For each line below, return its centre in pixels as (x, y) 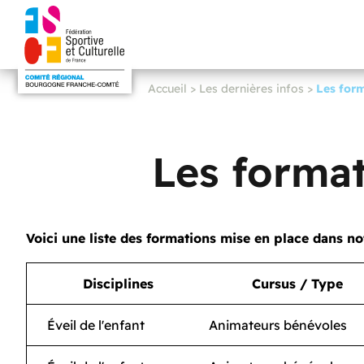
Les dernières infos (251, 89)
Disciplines (118, 284)
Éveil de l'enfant (96, 325)
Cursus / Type (297, 284)
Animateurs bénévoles (278, 325)
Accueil (167, 89)
